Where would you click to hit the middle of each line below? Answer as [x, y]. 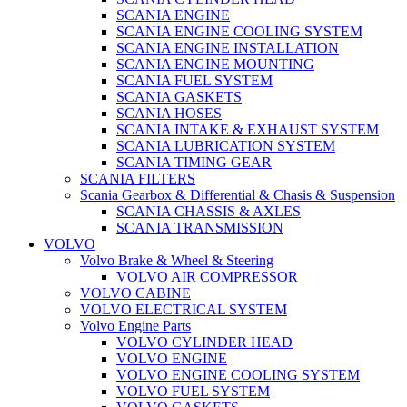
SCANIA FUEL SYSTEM [194, 81]
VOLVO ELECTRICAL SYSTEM [184, 310]
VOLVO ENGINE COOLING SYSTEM [238, 375]
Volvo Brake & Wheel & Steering [177, 261]
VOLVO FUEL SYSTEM [193, 392]
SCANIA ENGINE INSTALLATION [228, 48]
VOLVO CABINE [135, 293]
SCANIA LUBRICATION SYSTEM [226, 146]
